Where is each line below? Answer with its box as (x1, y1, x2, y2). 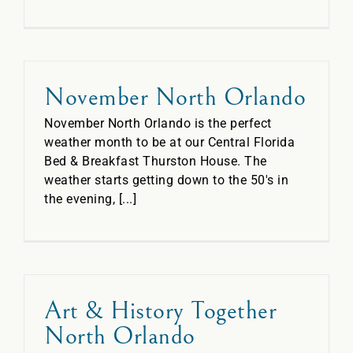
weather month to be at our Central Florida (44, 135, 295, 150)
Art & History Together (44, 296, 277, 325)
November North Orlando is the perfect (44, 116, 272, 131)
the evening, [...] (44, 191, 136, 206)
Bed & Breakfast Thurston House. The (44, 154, 267, 169)
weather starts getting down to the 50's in (44, 173, 288, 188)
